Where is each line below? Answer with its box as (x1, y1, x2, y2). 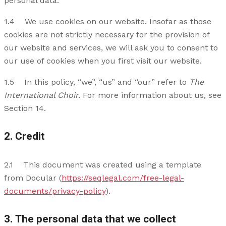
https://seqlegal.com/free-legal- (62, 173, 184, 183)
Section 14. (4, 103, 46, 114)
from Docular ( (4, 173, 62, 183)
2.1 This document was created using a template (4, 160, 201, 170)
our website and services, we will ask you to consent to (4, 43, 218, 53)
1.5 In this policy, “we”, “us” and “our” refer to (4, 77, 189, 87)
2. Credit (4, 129, 45, 145)
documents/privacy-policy (4, 186, 105, 196)
